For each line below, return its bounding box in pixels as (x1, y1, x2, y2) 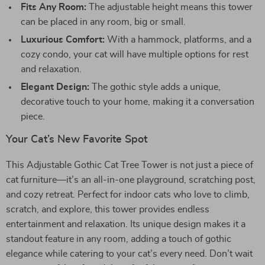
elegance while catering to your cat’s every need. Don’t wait (6, 249, 253, 258)
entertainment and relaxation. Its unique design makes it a (6, 219, 245, 229)
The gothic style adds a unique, (89, 82, 221, 92)
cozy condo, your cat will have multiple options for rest (21, 50, 248, 59)
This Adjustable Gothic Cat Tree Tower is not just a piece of (6, 160, 253, 170)
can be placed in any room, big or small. (21, 17, 186, 27)
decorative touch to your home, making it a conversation (21, 97, 254, 106)
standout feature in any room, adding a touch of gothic (6, 234, 231, 244)
